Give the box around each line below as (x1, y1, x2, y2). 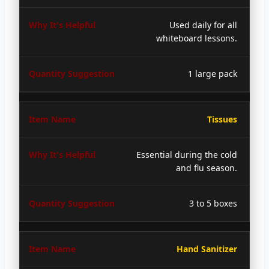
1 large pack (188, 67, 237, 79)
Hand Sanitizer (177, 243, 237, 255)
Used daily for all (169, 19, 237, 31)
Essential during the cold (136, 148, 237, 160)
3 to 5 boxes (189, 197, 237, 209)
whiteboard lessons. (156, 32, 237, 44)
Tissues (207, 113, 237, 125)
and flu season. (176, 162, 237, 174)
